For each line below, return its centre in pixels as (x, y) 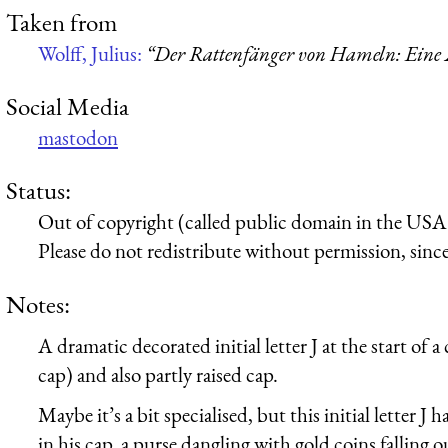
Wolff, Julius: (92, 53)
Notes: (38, 303)
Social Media (67, 105)
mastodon (78, 137)
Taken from (61, 21)
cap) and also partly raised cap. (158, 375)
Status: (38, 190)
